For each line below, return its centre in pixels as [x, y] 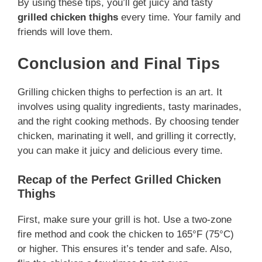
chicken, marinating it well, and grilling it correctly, [127, 136]
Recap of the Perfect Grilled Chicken [119, 180]
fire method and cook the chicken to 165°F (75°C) [126, 235]
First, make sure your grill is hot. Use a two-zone [125, 220]
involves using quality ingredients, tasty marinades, [130, 106]
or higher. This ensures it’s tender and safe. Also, [125, 249]
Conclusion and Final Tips [119, 63]
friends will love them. [65, 32]
